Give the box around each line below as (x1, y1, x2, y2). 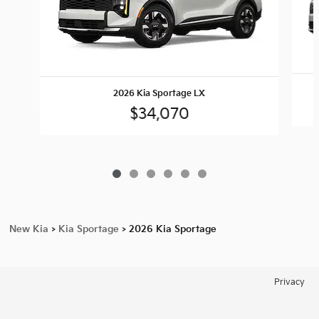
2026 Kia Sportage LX (113, 88, 206, 99)
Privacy (274, 277, 305, 287)
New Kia (9, 223, 48, 235)
